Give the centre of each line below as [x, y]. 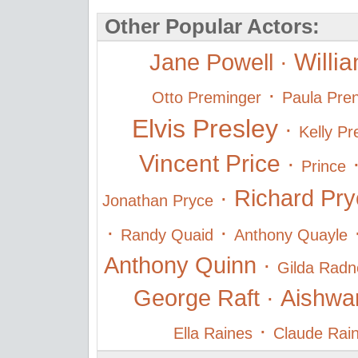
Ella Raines [213, 333]
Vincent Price [209, 163]
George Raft [196, 298]
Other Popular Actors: [209, 26]
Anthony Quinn [180, 265]
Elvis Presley [205, 129]
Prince [323, 166]
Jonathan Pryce [158, 201]
